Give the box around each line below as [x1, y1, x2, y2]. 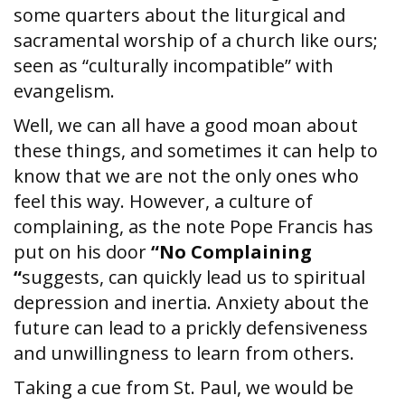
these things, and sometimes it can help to [14, 138, 378, 163]
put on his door [14, 240, 151, 264]
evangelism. [14, 79, 115, 103]
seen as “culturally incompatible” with [14, 53, 334, 78]
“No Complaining [151, 240, 312, 264]
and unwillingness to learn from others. [14, 341, 363, 365]
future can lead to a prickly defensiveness [14, 316, 368, 340]
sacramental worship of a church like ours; [14, 28, 378, 52]
